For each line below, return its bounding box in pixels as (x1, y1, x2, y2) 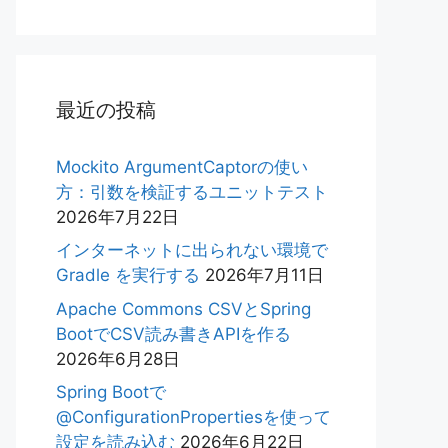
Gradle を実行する (56, 265, 200, 285)
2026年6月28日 (56, 348, 180, 369)
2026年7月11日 (205, 265, 324, 285)
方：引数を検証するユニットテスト (56, 181, 328, 202)
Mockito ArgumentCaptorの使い (56, 156, 308, 177)
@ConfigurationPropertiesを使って (56, 407, 331, 427)
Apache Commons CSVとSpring (56, 298, 311, 319)
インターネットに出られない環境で (56, 240, 328, 260)
